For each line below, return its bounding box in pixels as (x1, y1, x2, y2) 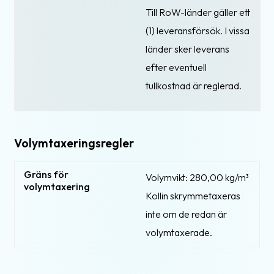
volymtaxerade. (146, 226, 212, 239)
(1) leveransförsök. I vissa (146, 24, 250, 37)
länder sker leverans (146, 42, 229, 55)
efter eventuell (146, 61, 207, 73)
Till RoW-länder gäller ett (146, 6, 250, 18)
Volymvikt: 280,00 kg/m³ (146, 171, 249, 183)
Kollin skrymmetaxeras (146, 189, 240, 202)
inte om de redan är (146, 207, 227, 220)
